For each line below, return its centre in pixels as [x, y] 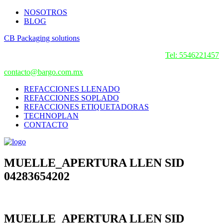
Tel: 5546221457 [192, 55]
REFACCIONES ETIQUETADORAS [86, 107]
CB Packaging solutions [42, 38]
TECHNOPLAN [51, 116]
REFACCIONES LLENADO [72, 89]
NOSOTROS [46, 12]
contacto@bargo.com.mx [44, 72]
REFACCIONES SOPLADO [71, 98]
